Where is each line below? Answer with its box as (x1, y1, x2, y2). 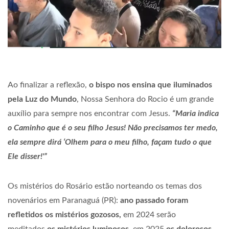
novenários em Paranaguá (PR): (8, 196, 120, 204)
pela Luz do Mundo (8, 95, 77, 103)
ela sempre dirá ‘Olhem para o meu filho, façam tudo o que (8, 138, 212, 146)
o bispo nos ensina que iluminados (89, 80, 212, 89)
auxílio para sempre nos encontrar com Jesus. (8, 109, 170, 118)
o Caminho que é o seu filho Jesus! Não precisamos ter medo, (8, 123, 218, 132)
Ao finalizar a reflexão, (8, 80, 89, 89)
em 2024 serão (121, 210, 176, 219)
